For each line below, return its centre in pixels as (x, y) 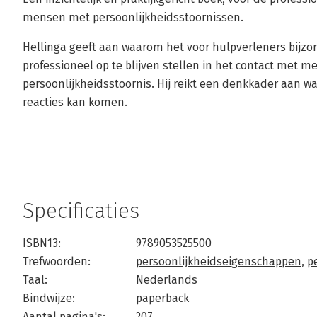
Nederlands (167, 280)
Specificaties (81, 211)
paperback (162, 298)
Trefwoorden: (57, 261)
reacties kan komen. (75, 102)
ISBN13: (42, 243)
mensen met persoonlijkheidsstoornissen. (133, 17)
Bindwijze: (49, 298)
